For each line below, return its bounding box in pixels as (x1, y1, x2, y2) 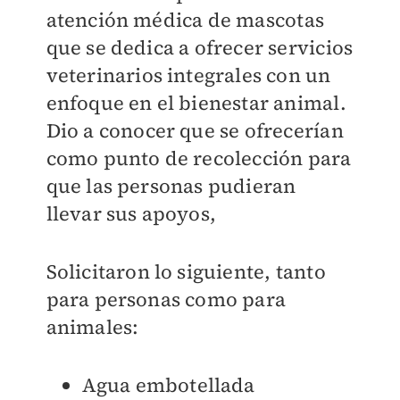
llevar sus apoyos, (46, 199, 217, 227)
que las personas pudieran (46, 171, 296, 199)
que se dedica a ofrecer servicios (46, 33, 354, 61)
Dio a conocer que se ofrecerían (46, 116, 344, 144)
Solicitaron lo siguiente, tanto (46, 257, 326, 285)
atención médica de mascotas (46, 5, 324, 33)
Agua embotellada (81, 371, 255, 398)
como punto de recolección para (46, 144, 352, 171)
